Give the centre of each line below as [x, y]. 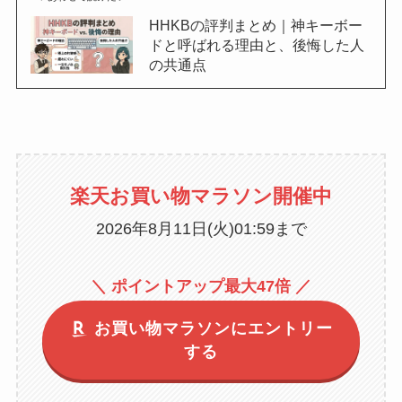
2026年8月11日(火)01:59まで [201, 229]
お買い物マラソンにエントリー [211, 329]
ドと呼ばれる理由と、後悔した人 [256, 44]
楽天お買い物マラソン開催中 [201, 197]
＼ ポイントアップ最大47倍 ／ [201, 287]
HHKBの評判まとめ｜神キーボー [255, 25]
